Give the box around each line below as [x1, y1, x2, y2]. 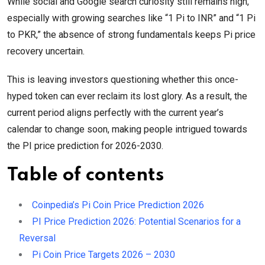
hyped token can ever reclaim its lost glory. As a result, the [7, 91, 247, 102]
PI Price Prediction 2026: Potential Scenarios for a [32, 216, 241, 228]
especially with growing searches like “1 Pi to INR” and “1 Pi [7, 12, 256, 24]
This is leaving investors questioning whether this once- [7, 74, 238, 86]
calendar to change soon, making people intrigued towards [7, 124, 247, 135]
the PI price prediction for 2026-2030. [7, 140, 163, 152]
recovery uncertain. [7, 46, 87, 57]
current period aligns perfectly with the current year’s [7, 107, 224, 119]
